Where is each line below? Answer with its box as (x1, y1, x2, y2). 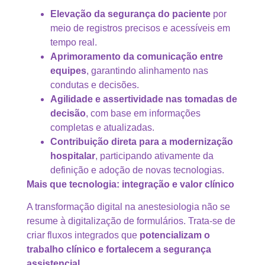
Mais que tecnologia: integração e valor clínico (27, 179, 234, 189)
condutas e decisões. (50, 79, 139, 90)
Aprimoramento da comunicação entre (50, 51, 223, 62)
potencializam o (140, 230, 210, 241)
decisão (50, 108, 86, 118)
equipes (50, 65, 86, 76)
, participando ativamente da (95, 150, 214, 161)
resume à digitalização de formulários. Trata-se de (27, 216, 235, 227)
